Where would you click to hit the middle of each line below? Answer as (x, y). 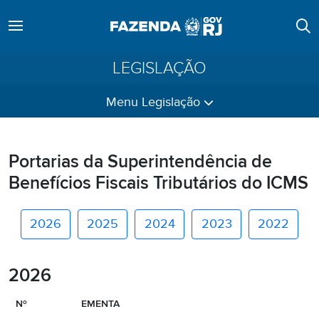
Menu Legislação (155, 102)
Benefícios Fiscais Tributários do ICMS (158, 183)
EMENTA (100, 304)
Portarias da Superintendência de (140, 162)
